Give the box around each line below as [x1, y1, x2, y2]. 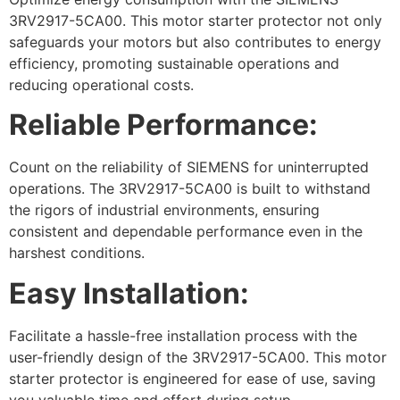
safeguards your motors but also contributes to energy [9, 32, 381, 51]
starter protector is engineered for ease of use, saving [9, 369, 376, 387]
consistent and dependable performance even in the [9, 222, 362, 241]
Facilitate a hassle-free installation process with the [9, 326, 357, 345]
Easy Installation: [9, 275, 249, 311]
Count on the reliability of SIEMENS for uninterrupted [9, 158, 369, 177]
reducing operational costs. [9, 75, 194, 94]
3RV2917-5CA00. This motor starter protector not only [9, 11, 382, 29]
